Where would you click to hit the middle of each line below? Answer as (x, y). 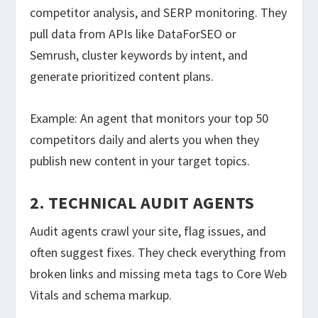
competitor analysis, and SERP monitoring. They (159, 12)
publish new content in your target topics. (140, 160)
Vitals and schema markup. (101, 295)
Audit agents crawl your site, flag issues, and (148, 231)
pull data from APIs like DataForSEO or (133, 33)
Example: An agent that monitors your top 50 (149, 118)
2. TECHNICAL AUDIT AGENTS (142, 203)
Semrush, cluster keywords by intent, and (139, 55)
